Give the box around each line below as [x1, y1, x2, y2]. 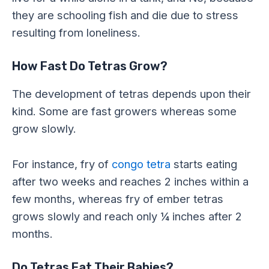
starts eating [171, 157, 237, 171]
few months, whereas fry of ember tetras [12, 192, 223, 205]
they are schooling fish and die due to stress [12, 8, 238, 22]
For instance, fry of [12, 157, 112, 171]
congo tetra [112, 157, 171, 171]
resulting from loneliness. [12, 26, 141, 40]
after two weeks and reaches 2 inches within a [12, 174, 249, 188]
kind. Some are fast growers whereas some [12, 104, 237, 118]
